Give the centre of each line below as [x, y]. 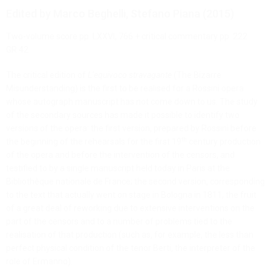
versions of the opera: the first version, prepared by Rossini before [131, 129]
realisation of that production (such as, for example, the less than [130, 235]
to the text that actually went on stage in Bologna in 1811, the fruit [131, 195]
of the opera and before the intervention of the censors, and [120, 155]
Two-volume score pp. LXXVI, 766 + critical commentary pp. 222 [127, 37]
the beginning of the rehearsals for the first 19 [94, 142]
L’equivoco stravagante [130, 75]
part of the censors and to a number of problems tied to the [119, 222]
